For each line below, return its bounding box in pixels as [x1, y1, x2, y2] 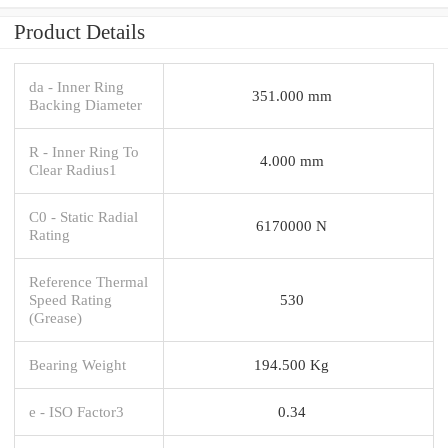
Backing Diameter [29, 95, 142, 113]
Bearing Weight [29, 355, 126, 373]
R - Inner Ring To [29, 142, 139, 160]
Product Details [14, 19, 145, 44]
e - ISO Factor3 [29, 402, 124, 420]
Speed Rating [29, 290, 112, 308]
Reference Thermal [29, 272, 148, 290]
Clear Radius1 [29, 160, 117, 178]
